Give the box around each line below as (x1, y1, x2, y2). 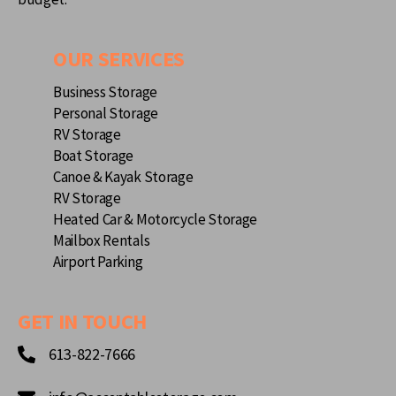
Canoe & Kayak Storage (53, 166, 194, 187)
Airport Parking (53, 251, 143, 271)
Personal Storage (53, 103, 158, 123)
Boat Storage (53, 145, 134, 165)
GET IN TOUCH (18, 307, 148, 335)
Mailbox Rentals (53, 230, 150, 250)
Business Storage (53, 81, 157, 102)
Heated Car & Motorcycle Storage (53, 209, 258, 229)
